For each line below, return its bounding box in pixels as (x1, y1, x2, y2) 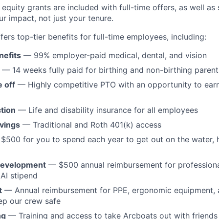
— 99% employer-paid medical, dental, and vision (21, 50, 207, 60)
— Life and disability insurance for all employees (16, 105, 198, 115)
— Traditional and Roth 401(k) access (20, 119, 161, 130)
